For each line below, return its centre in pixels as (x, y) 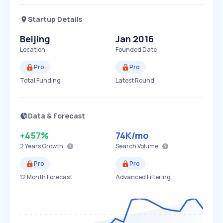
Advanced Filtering (143, 177)
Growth (52, 146)
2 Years (30, 146)
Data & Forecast (56, 116)
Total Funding (40, 80)
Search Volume (137, 146)
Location (33, 50)
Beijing (35, 39)
